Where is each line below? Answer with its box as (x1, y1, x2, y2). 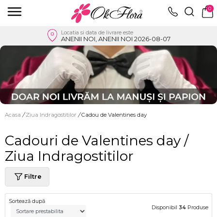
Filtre (24, 172, 42, 181)
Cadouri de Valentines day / (5, 132, 188, 149)
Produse (186, 203, 208, 211)
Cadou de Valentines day (81, 111, 147, 118)
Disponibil (152, 203, 179, 211)
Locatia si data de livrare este (61, 29, 133, 36)
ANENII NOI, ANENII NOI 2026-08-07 (61, 34, 170, 43)
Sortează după (9, 197, 45, 204)
